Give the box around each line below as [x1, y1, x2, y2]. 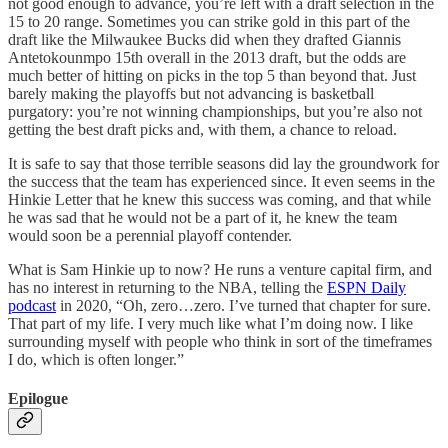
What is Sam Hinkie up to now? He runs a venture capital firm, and [8, 260, 432, 278]
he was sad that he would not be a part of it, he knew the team [8, 208, 397, 226]
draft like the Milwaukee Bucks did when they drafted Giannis [8, 30, 401, 48]
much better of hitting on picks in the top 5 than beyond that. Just [8, 66, 416, 84]
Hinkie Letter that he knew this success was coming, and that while [8, 190, 431, 208]
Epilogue [8, 389, 68, 407]
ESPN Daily [327, 278, 406, 296]
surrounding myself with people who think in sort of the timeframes [8, 332, 432, 350]
